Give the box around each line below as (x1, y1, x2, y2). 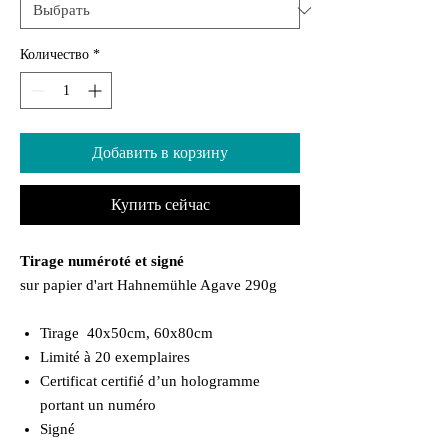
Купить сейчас (110, 196, 210, 213)
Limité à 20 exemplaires (40, 349, 194, 365)
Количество (20, 47, 89, 62)
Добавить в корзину (92, 144, 228, 161)
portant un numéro (40, 397, 156, 413)
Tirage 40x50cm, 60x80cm (40, 325, 213, 341)
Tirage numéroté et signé (20, 253, 184, 269)
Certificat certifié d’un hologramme (40, 373, 260, 389)
